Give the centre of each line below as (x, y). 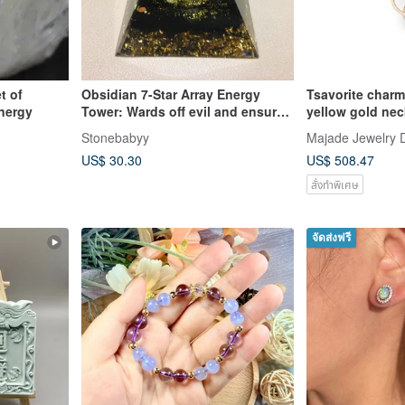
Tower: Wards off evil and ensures (186, 111)
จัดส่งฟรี (331, 237)
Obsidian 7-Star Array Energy (170, 94)
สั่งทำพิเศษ (335, 184)
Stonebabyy (115, 137)
